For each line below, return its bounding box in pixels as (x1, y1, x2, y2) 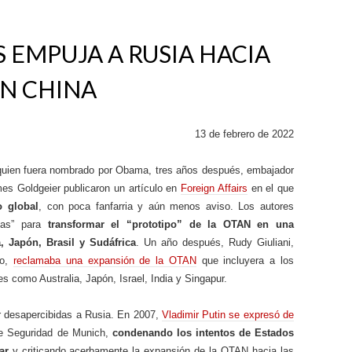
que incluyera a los (196, 255, 295, 266)
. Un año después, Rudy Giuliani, (136, 236, 294, 248)
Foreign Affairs (181, 182, 247, 194)
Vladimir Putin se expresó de (161, 309, 295, 321)
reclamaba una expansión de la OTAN (13, 255, 196, 266)
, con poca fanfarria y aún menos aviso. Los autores (38, 200, 294, 212)
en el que (247, 182, 295, 194)
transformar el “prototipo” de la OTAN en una (47, 218, 295, 230)
